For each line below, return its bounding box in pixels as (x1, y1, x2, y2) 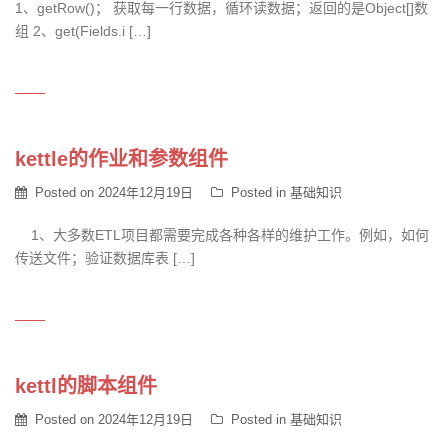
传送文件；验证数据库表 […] (15, 250, 195, 266)
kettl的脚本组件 (15, 375, 157, 397)
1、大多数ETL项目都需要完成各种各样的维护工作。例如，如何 (15, 227, 429, 243)
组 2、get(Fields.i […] (15, 23, 151, 39)
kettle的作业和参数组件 (15, 148, 228, 170)
